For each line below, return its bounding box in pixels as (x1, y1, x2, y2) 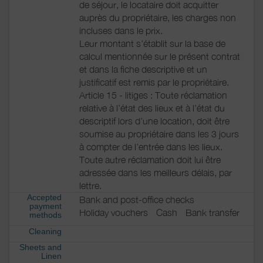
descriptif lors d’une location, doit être (79, 115, 230, 126)
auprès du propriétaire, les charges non (79, 12, 236, 23)
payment (29, 201, 62, 211)
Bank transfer (186, 207, 240, 218)
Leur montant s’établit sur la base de (79, 38, 225, 49)
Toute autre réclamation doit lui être (79, 154, 221, 165)
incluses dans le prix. (79, 25, 163, 36)
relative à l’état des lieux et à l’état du (79, 102, 225, 113)
